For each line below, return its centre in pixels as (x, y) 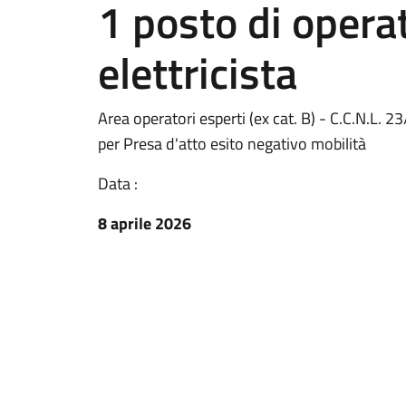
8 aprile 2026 (145, 223)
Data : (118, 184)
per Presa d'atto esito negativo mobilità (232, 144)
